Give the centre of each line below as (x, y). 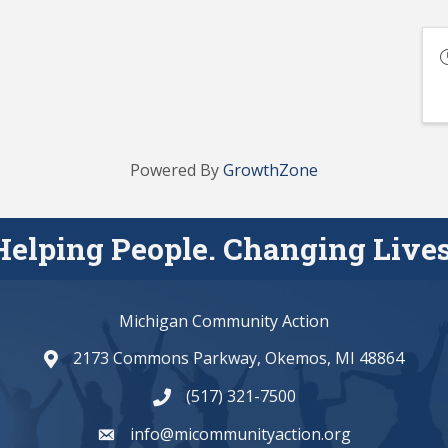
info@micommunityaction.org (241, 433)
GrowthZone (270, 169)
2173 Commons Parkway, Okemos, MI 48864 (239, 357)
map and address (107, 359)
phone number (208, 397)
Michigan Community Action (224, 320)
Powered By (176, 169)
